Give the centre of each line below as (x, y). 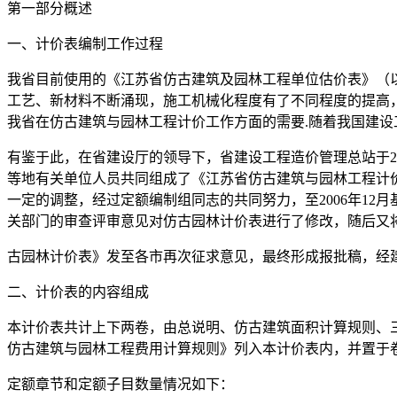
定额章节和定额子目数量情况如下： (121, 385)
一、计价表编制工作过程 (85, 44)
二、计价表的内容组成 (78, 292)
